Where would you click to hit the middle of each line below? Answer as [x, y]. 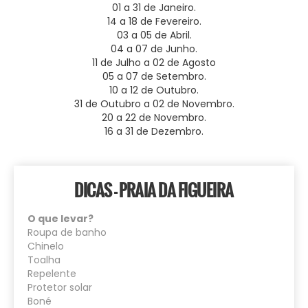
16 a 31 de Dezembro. [154, 132]
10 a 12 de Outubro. [154, 90]
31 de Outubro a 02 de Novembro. [154, 104]
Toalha [44, 260]
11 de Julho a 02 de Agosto [154, 63]
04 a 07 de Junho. [154, 49]
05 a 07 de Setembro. [154, 77]
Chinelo [46, 246]
